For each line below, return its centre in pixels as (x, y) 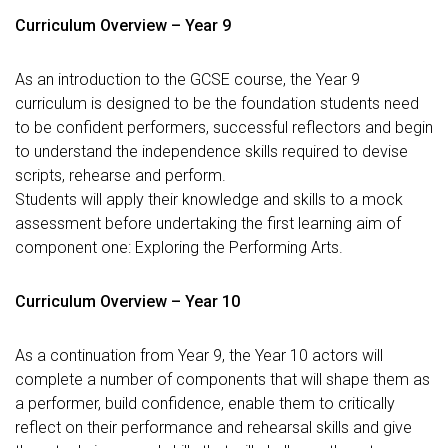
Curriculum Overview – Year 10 (127, 301)
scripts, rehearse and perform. (120, 175)
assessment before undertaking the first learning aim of (208, 223)
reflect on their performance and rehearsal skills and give (213, 427)
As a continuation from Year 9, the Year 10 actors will (199, 355)
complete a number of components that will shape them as (222, 379)
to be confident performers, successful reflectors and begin (224, 127)
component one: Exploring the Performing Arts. (179, 247)
